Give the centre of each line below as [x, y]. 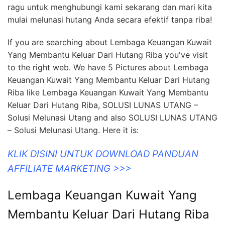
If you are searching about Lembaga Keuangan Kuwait [110, 42]
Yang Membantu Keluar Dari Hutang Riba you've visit [108, 55]
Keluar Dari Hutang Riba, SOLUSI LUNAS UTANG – [103, 105]
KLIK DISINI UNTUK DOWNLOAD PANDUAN [103, 154]
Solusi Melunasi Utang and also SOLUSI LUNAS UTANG [113, 118]
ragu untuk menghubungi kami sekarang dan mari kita [110, 7]
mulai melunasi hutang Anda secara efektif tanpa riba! [110, 20]
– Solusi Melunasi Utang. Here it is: [73, 130]
